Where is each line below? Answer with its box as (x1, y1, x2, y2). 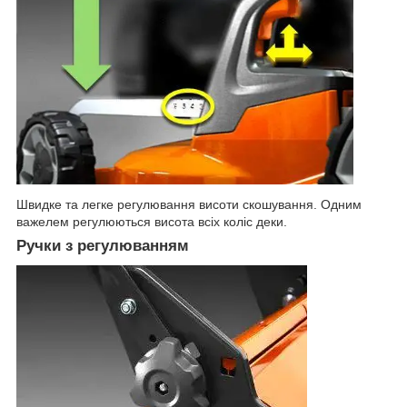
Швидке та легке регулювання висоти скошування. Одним (16, 196, 362, 212)
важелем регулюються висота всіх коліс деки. (16, 213, 287, 229)
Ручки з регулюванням (16, 236, 189, 254)
